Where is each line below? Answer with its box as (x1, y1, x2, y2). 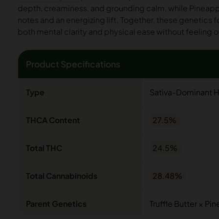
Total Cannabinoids (26, 171, 97, 181)
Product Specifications (26, 59, 120, 70)
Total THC (26, 143, 62, 153)
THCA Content (26, 115, 80, 126)
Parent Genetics (26, 198, 87, 209)
